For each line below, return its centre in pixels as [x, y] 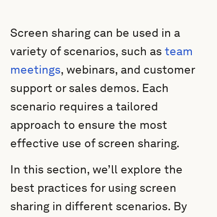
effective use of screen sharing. [95, 143]
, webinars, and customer [128, 70]
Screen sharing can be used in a [95, 33]
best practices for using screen [93, 188]
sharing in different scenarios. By [99, 206]
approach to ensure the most [89, 125]
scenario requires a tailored [84, 106]
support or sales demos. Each [90, 88]
